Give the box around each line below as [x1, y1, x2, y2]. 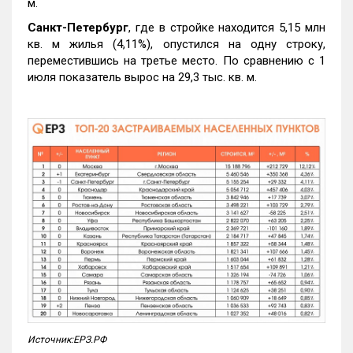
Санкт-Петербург [28, 20, 128, 35]
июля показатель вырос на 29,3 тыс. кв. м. [28, 70, 257, 85]
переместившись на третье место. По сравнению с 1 [28, 54, 325, 69]
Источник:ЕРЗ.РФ [28, 333, 106, 345]
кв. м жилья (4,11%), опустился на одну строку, [28, 37, 325, 52]
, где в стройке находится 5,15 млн [128, 20, 325, 35]
